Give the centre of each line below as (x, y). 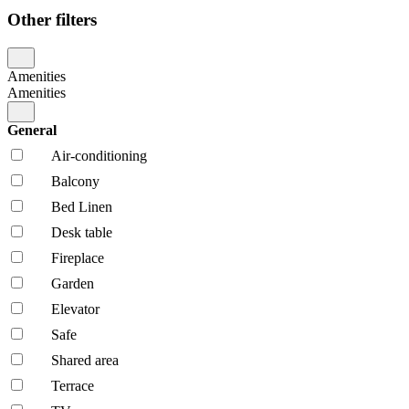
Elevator (75, 309)
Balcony (75, 181)
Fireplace (78, 257)
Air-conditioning (99, 155)
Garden (73, 283)
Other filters (52, 19)
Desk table (82, 232)
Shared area (85, 360)
